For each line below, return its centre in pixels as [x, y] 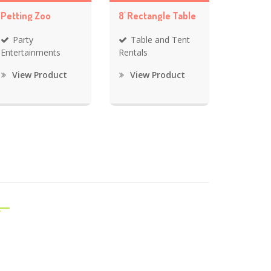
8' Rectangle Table [157, 15]
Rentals [133, 52]
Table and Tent [160, 39]
